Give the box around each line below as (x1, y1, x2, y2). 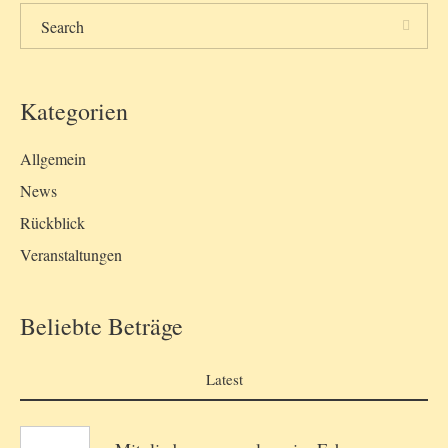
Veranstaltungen (20, 244, 122, 266)
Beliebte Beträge (20, 310, 183, 343)
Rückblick (20, 212, 85, 234)
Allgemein (20, 148, 86, 170)
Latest (205, 369, 243, 390)
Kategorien (20, 95, 128, 128)
